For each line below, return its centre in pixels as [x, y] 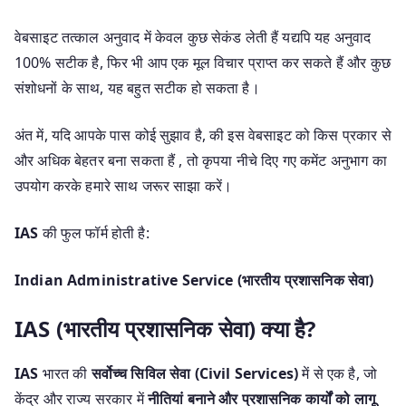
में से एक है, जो [338, 373]
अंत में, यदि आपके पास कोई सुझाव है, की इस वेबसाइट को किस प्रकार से [203, 135]
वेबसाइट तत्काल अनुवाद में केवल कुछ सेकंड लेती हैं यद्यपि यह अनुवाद [193, 37]
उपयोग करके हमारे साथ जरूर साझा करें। [124, 185]
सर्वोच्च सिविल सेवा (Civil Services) [195, 373]
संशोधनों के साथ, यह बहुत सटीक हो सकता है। [137, 87]
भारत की [65, 373]
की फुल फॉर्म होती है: [94, 232]
